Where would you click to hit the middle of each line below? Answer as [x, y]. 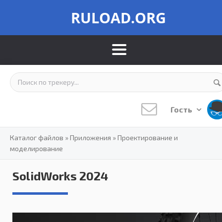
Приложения [90, 138]
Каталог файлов [37, 138]
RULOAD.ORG [118, 17]
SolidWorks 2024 [60, 176]
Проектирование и [148, 138]
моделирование [36, 148]
